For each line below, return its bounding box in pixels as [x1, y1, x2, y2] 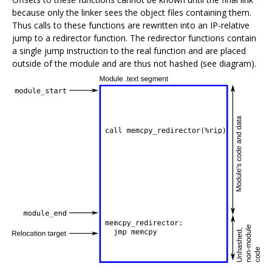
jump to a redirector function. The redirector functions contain [12, 32, 256, 44]
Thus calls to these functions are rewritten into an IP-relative [12, 19, 250, 31]
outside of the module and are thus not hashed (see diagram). [12, 57, 256, 69]
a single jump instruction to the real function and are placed [12, 44, 246, 56]
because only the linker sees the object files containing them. [12, 6, 251, 18]
